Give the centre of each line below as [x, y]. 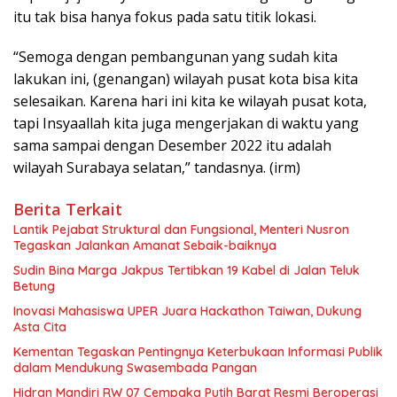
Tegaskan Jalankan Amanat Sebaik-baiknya [145, 246]
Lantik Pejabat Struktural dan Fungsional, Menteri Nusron [181, 230]
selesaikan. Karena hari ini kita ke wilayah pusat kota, [190, 101]
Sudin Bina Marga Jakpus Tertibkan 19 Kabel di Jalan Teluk [187, 271]
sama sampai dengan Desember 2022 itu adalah [172, 146]
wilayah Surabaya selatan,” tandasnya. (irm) [157, 168]
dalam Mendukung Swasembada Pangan [135, 368]
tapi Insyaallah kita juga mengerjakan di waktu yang [186, 124]
